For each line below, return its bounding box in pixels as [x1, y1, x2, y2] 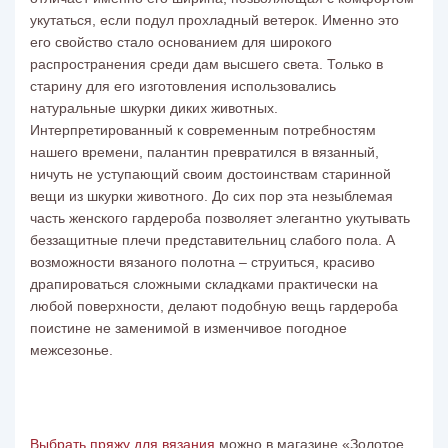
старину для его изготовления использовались [30, 78, 336, 94]
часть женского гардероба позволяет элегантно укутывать [30, 210, 410, 226]
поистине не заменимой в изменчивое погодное [30, 320, 347, 336]
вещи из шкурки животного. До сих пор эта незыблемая [30, 188, 393, 204]
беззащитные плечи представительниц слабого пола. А [30, 232, 395, 248]
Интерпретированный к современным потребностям [30, 122, 376, 138]
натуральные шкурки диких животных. [30, 100, 278, 116]
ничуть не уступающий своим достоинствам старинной [30, 166, 391, 182]
